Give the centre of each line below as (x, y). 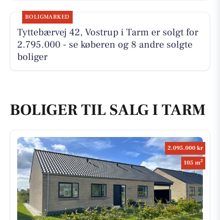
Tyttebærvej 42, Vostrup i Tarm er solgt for (108, 33)
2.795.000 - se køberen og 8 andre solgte (105, 45)
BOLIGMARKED (47, 17)
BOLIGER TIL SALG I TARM (108, 110)
